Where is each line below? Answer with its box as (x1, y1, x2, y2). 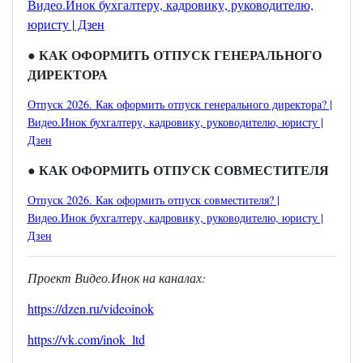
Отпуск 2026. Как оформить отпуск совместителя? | (27, 192, 280, 208)
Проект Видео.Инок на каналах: (27, 269, 206, 287)
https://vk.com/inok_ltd (27, 331, 145, 348)
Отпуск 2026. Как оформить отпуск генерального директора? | (27, 96, 332, 113)
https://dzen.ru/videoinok (27, 300, 154, 318)
